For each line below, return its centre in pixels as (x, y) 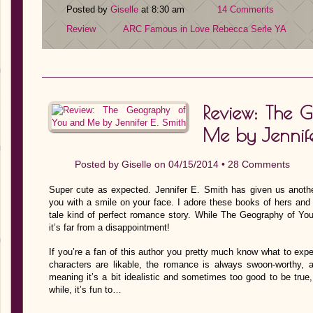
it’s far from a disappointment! (109, 227)
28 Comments (259, 164)
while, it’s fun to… (85, 290)
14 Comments (246, 9)
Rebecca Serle (242, 29)
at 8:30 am (163, 9)
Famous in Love (177, 29)
